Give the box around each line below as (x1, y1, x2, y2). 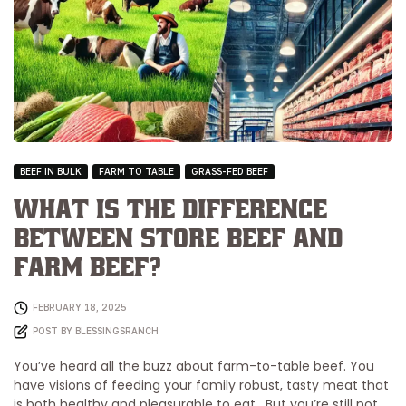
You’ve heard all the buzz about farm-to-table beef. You (14, 357, 374, 376)
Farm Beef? (14, 253, 161, 284)
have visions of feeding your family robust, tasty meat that (14, 376, 389, 395)
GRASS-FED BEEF (191, 165, 268, 177)
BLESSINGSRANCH (75, 324, 159, 336)
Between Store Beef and (14, 224, 343, 255)
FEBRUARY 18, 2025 (33, 301, 126, 313)
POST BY (33, 324, 75, 336)
